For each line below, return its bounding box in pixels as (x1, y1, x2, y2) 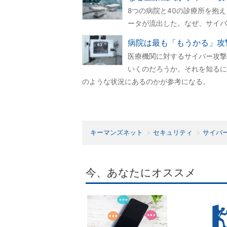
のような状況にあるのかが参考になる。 (82, 78, 210, 86)
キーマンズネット (90, 129, 143, 137)
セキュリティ (153, 129, 193, 137)
